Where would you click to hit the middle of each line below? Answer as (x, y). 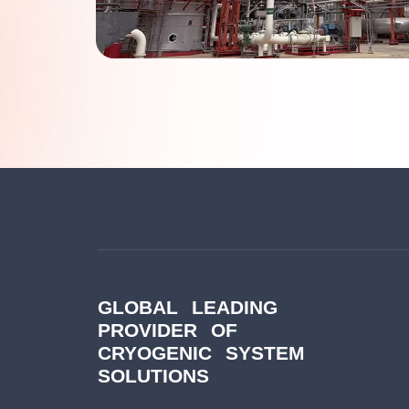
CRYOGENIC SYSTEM (201, 352)
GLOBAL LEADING (187, 307)
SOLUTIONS (153, 375)
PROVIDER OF (167, 330)
